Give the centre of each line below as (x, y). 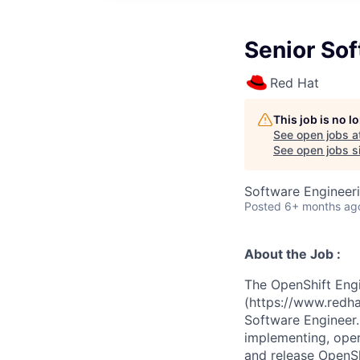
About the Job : (292, 254)
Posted (263, 206)
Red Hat (295, 83)
